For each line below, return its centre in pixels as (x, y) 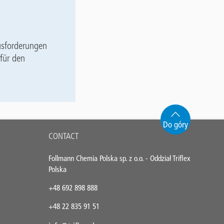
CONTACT (63, 136)
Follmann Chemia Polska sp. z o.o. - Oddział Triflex (119, 158)
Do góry (175, 124)
